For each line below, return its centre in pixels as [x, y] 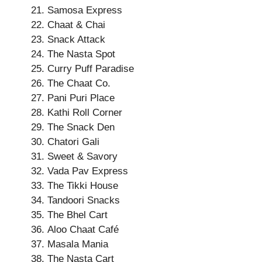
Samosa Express [85, 10]
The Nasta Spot [81, 54]
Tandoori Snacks [84, 200]
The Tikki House [83, 186]
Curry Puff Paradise [91, 69]
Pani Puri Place [81, 98]
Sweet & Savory [82, 156]
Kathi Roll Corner [85, 113]
